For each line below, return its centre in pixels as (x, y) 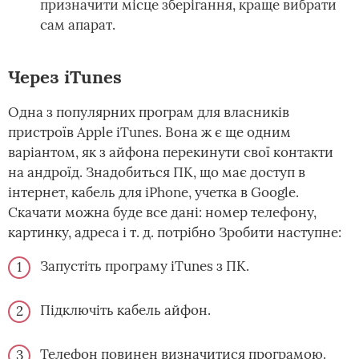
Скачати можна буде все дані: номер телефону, (162, 213)
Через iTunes (65, 77)
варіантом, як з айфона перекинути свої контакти (171, 153)
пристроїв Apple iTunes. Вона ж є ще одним (149, 133)
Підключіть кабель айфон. (125, 311)
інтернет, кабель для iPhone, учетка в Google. (153, 193)
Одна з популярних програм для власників (149, 113)
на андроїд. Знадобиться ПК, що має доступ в (157, 173)
